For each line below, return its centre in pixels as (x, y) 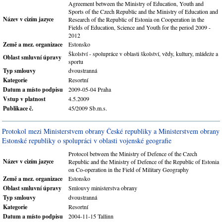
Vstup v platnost (24, 99)
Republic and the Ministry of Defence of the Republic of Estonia (144, 162)
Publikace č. (18, 108)
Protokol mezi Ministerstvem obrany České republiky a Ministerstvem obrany (111, 131)
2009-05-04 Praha (90, 89)
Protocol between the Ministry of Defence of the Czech (133, 154)
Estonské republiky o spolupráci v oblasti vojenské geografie (87, 140)
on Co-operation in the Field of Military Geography (129, 169)
